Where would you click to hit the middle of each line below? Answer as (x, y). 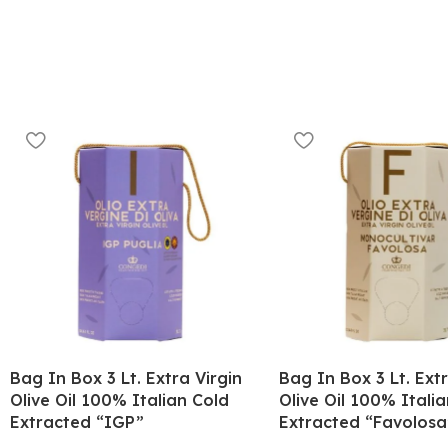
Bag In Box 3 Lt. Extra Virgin (126, 377)
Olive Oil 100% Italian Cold (119, 399)
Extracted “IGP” (77, 421)
